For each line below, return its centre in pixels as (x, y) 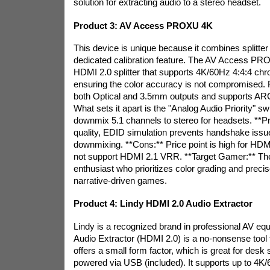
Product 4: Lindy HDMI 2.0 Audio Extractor (163, 204)
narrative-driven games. (120, 180)
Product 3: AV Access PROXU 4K (143, 25)
